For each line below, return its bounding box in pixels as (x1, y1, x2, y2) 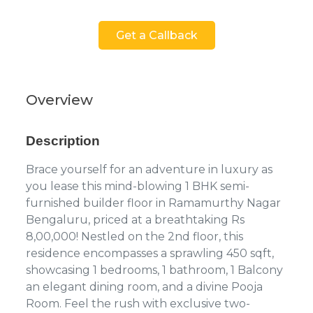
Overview (26, 91, 93, 108)
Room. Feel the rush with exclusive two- (26, 296, 250, 310)
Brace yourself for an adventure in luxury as (26, 162, 272, 176)
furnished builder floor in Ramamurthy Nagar (26, 196, 281, 210)
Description (26, 133, 100, 148)
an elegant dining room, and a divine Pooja (26, 279, 263, 293)
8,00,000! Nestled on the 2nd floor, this (26, 229, 243, 243)
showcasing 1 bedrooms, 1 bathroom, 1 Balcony (26, 263, 283, 277)
